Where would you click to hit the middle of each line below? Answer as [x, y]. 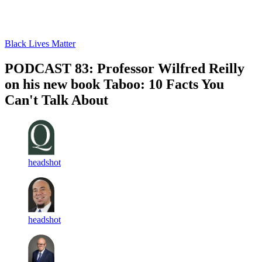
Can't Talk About [56, 100]
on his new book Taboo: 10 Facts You [114, 84]
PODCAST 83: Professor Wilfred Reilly [125, 68]
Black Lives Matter [40, 43]
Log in [18, 23]
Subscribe [51, 23]
